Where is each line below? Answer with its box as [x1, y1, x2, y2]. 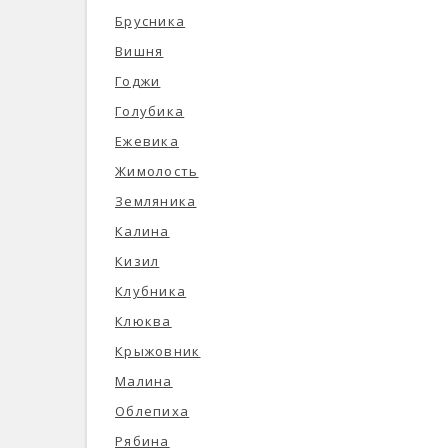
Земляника [115, 192, 197, 210]
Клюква [115, 312, 172, 330]
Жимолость [115, 162, 199, 180]
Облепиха [115, 402, 190, 420]
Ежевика [115, 132, 179, 150]
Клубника [115, 282, 187, 300]
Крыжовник [115, 342, 201, 360]
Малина [115, 372, 173, 390]
